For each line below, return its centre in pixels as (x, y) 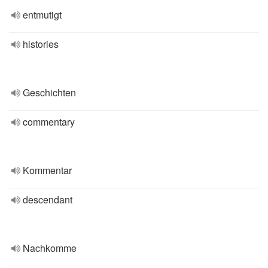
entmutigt (42, 15)
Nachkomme (50, 248)
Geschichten (49, 92)
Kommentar (47, 170)
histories (41, 44)
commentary (49, 122)
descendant (48, 200)
